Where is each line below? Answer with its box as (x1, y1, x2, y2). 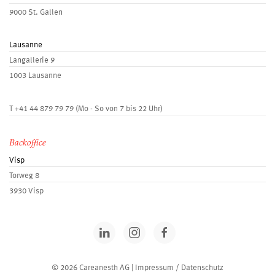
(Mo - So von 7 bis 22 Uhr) (74, 104, 163, 113)
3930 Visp (9, 187, 44, 195)
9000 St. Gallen (9, 8, 63, 17)
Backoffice (9, 138, 46, 148)
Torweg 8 (9, 171, 39, 180)
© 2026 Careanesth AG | (52, 263, 135, 272)
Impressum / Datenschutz (135, 263, 223, 272)
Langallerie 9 (9, 56, 55, 64)
